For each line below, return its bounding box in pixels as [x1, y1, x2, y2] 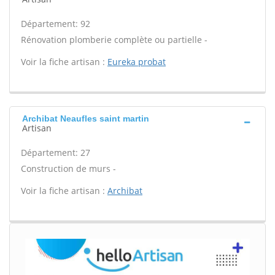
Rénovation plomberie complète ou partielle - [21, 34, 207, 45]
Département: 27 [21, 147, 90, 158]
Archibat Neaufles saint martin [22, 114, 149, 123]
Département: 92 [21, 18, 90, 29]
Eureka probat [107, 56, 166, 68]
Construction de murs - [21, 163, 116, 174]
